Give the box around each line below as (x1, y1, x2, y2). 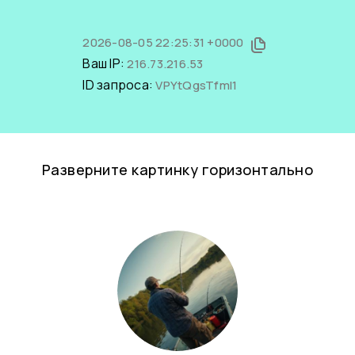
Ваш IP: (82, 55, 128, 72)
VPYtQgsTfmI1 (155, 77, 238, 94)
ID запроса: (82, 76, 156, 94)
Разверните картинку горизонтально (41, 160, 314, 179)
